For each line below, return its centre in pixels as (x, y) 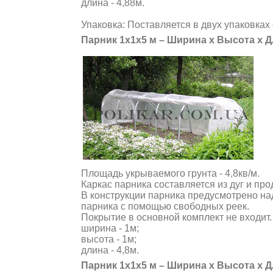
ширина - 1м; (110, 228)
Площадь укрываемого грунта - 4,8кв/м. (170, 173)
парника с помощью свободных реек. (165, 206)
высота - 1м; (109, 239)
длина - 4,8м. (110, 250)
